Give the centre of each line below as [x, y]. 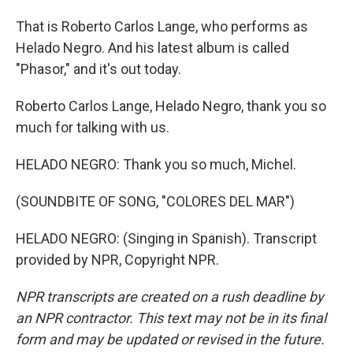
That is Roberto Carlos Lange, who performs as [162, 26]
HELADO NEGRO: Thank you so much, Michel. [156, 164]
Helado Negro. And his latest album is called [152, 48]
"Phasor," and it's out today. [98, 69]
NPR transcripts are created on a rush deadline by [170, 297]
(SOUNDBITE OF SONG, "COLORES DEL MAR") [155, 201]
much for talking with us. [93, 127]
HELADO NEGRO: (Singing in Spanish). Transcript [166, 238]
